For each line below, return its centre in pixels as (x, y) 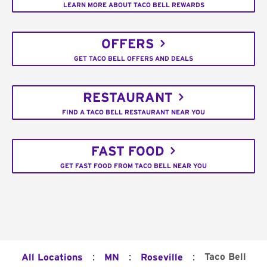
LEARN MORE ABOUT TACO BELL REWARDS (133, 5)
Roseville (162, 258)
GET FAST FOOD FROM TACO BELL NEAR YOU (133, 166)
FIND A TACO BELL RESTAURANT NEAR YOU (133, 112)
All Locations (52, 258)
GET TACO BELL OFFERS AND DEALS (133, 58)
